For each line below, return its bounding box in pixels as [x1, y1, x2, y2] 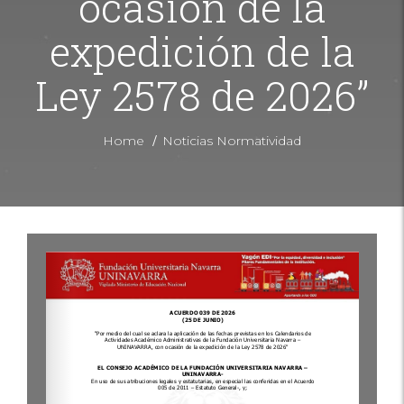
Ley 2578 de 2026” [35, 69, 369, 122]
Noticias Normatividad [162, 133, 301, 149]
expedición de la [49, 24, 355, 78]
